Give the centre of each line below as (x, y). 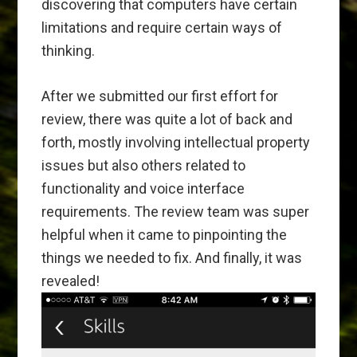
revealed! (71, 280)
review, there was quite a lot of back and (167, 119)
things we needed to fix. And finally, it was (172, 257)
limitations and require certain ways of (162, 27)
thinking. (69, 50)
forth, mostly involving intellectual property (176, 142)
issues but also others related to (144, 165)
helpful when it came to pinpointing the (165, 234)
